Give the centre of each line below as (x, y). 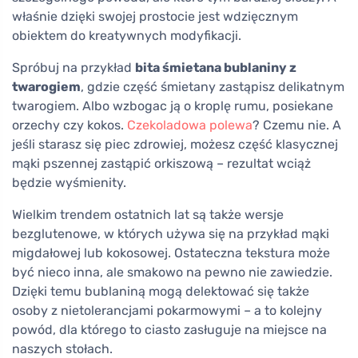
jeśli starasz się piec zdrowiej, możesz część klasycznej (175, 144)
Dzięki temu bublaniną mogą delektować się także (161, 291)
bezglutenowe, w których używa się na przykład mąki (171, 233)
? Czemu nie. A (297, 125)
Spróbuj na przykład (74, 67)
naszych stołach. (62, 348)
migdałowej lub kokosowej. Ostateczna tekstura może (171, 253)
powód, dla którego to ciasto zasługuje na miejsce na (169, 329)
